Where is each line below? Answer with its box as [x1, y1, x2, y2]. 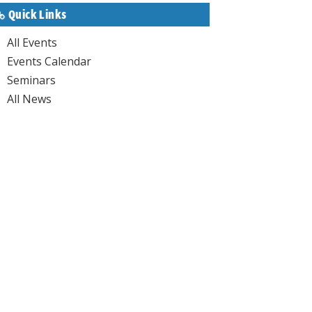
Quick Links [8, 8, 67, 22]
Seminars [7, 72, 56, 88]
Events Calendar [7, 54, 91, 69]
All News [7, 91, 52, 107]
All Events [7, 35, 57, 50]
